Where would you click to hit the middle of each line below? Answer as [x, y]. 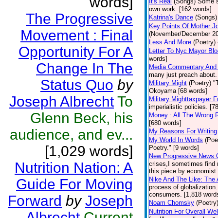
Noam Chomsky [172, 203]
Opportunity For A [76, 52]
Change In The [84, 68]
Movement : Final [77, 35]
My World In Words [176, 140]
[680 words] [165, 123]
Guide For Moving [74, 184]
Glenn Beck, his [82, 118]
